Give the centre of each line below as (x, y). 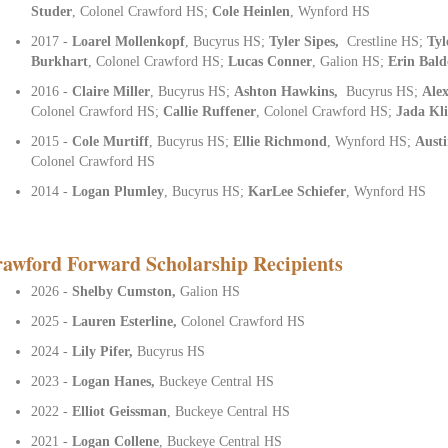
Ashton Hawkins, (288, 91)
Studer (52, 11)
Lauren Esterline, (127, 321)
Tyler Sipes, (306, 41)
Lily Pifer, (105, 351)
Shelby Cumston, (126, 291)
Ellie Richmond (280, 141)
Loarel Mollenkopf (129, 41)
